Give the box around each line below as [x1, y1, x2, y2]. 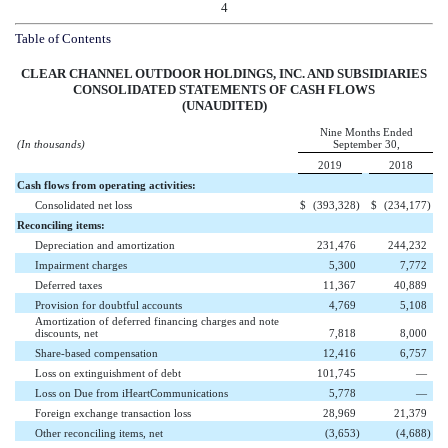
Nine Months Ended [320, 126, 413, 139]
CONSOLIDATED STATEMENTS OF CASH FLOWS [73, 82, 375, 98]
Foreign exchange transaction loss [35, 407, 191, 420]
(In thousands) [17, 138, 85, 151]
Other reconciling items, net [35, 427, 163, 440]
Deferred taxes [35, 279, 102, 292]
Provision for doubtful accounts [35, 299, 182, 312]
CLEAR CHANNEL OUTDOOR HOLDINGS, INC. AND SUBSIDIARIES [21, 66, 427, 82]
